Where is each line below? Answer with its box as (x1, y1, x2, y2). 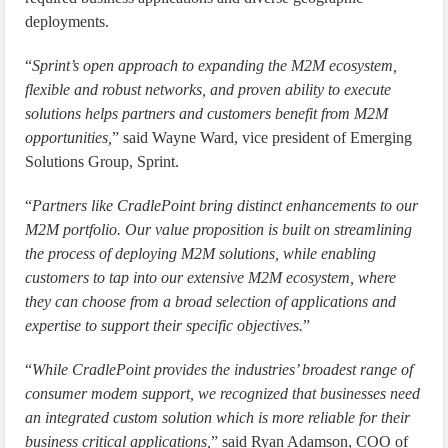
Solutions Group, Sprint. (25, 153, 180, 170)
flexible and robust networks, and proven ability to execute (25, 81, 392, 98)
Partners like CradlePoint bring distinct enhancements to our (32, 197, 419, 214)
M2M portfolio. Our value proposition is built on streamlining (25, 221, 413, 238)
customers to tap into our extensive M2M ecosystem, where (25, 269, 397, 286)
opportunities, (25, 129, 113, 146)
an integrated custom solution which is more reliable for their (25, 409, 411, 426)
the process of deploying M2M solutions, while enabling (25, 245, 377, 262)
